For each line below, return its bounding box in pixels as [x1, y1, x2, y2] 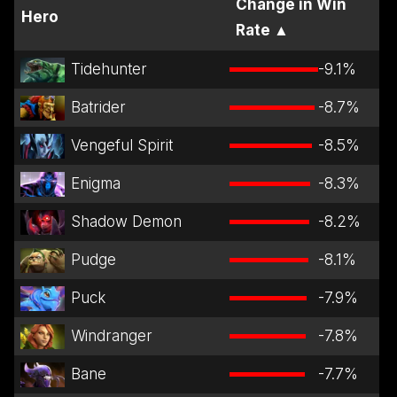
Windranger [70, 327, 152, 346]
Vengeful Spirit [70, 136, 173, 155]
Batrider [70, 98, 126, 117]
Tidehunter [70, 60, 147, 79]
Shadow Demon [70, 213, 182, 231]
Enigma [70, 175, 121, 193]
